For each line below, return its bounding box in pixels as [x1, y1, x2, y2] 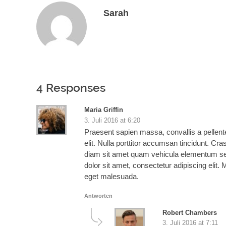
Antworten [84, 192, 112, 199]
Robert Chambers [162, 209, 217, 217]
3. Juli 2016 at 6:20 [84, 116, 140, 124]
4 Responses [36, 81, 105, 95]
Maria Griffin [84, 105, 123, 114]
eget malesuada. [84, 172, 139, 181]
